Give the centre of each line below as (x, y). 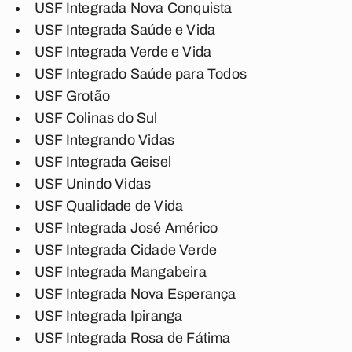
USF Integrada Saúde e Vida (125, 30)
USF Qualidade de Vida (109, 206)
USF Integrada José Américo (126, 228)
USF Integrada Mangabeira (121, 272)
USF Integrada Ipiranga (109, 316)
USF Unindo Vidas (93, 184)
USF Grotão (72, 96)
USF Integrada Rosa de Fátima (133, 338)
